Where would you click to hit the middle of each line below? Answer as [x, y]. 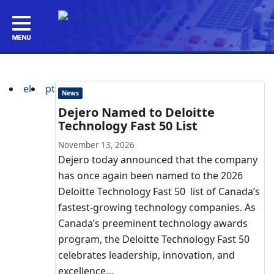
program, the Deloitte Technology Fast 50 [154, 239]
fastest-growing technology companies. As [157, 207]
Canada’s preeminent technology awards [153, 223]
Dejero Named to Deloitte [136, 112]
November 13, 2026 [96, 145]
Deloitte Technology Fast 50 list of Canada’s [159, 191]
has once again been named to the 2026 [150, 176]
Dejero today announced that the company [158, 160]
